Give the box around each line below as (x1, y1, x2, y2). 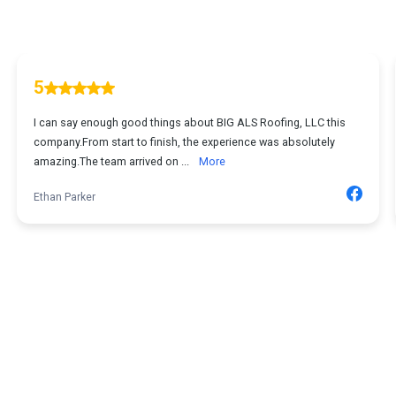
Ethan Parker (34, 191, 95, 203)
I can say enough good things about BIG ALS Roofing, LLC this (34, 116, 346, 129)
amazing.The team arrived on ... (34, 155, 192, 168)
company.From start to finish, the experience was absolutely (34, 135, 335, 148)
